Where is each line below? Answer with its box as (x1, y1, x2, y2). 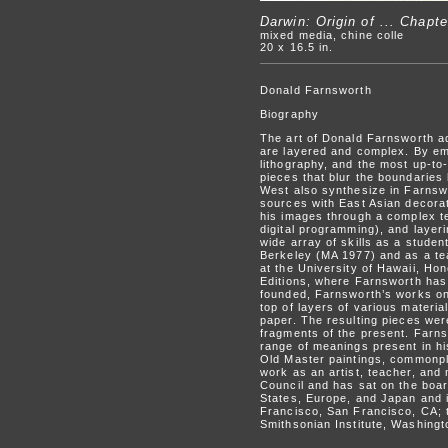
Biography (260, 108, 319, 120)
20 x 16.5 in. (260, 41, 334, 53)
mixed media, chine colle (260, 29, 405, 41)
